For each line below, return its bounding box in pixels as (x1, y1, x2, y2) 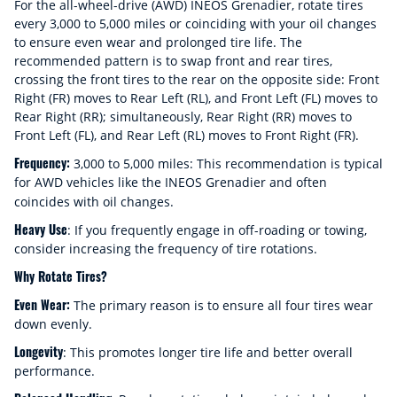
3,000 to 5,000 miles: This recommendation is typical (74, 155, 383, 172)
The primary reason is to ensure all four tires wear (70, 297, 373, 314)
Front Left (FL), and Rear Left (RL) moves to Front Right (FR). (14, 127, 359, 144)
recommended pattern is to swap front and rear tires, (14, 52, 332, 69)
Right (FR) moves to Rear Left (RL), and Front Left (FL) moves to (14, 90, 378, 106)
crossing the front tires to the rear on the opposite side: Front (14, 71, 379, 88)
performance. (14, 362, 95, 379)
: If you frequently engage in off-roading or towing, (67, 222, 367, 238)
